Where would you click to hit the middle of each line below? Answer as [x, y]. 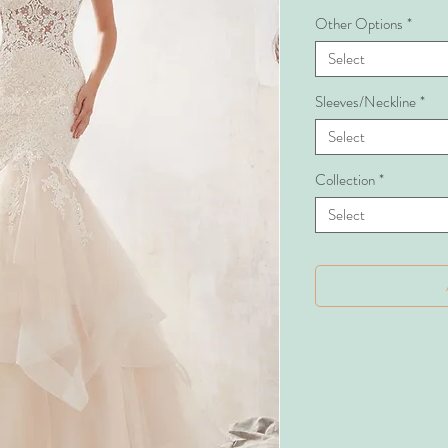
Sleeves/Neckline [365, 102]
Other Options [359, 24]
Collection [345, 180]
